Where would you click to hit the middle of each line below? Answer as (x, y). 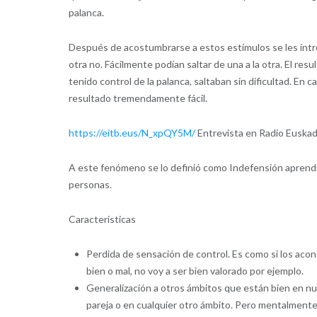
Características (102, 219)
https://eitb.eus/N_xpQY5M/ (132, 133)
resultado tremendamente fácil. (138, 98)
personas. (90, 185)
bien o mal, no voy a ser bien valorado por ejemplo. (195, 271)
